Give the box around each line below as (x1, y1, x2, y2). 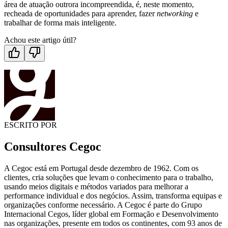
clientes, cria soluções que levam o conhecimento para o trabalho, (4, 173, 213, 182)
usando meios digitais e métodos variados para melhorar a (4, 182, 188, 191)
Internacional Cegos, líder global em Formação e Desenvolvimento (4, 210, 218, 219)
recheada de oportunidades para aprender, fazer (4, 9, 157, 18)
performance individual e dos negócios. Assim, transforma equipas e (4, 191, 222, 201)
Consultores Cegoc (4, 140, 101, 154)
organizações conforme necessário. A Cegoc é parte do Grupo (4, 201, 202, 210)
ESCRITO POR (4, 121, 57, 130)
